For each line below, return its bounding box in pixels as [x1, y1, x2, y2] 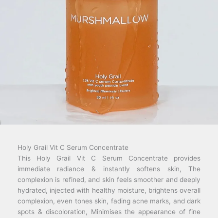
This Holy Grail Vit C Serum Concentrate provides [17, 154, 201, 162]
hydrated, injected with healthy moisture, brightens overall [17, 186, 201, 194]
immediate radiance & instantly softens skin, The [17, 164, 201, 173]
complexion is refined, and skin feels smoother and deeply [17, 175, 201, 183]
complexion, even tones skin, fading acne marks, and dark [17, 197, 201, 205]
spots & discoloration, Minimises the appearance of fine [17, 207, 201, 216]
